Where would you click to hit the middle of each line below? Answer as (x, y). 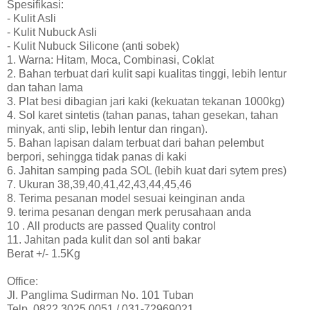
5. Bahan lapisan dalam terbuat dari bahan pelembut (135, 143)
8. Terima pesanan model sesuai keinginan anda (126, 198)
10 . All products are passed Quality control (111, 226)
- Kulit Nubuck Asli (52, 32)
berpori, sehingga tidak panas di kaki (97, 156)
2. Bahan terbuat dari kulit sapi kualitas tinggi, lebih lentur (147, 73)
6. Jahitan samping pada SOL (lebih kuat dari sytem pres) (147, 170)
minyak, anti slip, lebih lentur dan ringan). (107, 129)
